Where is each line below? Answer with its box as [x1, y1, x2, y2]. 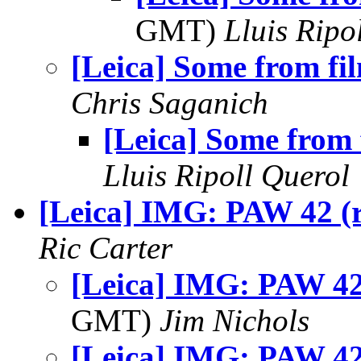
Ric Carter [39, 230, 172, 265]
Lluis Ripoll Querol [103, 158, 350, 193]
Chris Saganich [71, 85, 268, 120]
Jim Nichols [160, 303, 309, 338]
